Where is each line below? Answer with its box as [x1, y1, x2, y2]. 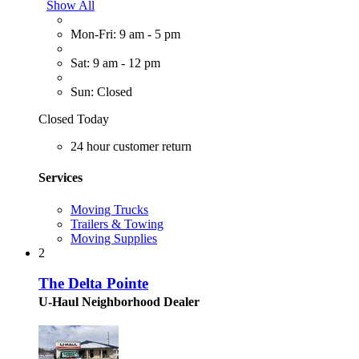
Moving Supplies [71, 231, 157, 245]
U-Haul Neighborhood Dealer [38, 295, 200, 309]
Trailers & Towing [71, 216, 163, 231]
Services [38, 171, 83, 185]
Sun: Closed [71, 85, 132, 99]
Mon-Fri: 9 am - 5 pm [71, 27, 180, 42]
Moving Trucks [71, 202, 148, 216]
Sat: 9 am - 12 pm [71, 56, 160, 71]
